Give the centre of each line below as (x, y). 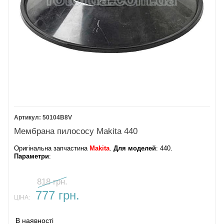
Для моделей (135, 148)
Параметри (32, 156)
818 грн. (52, 182)
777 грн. (57, 196)
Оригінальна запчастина (52, 148)
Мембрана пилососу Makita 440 (76, 131)
